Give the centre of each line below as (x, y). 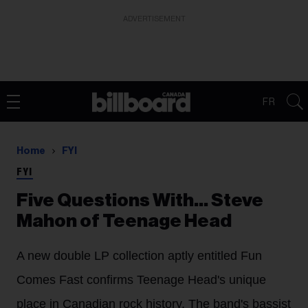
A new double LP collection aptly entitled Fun (139, 256)
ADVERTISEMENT (154, 19)
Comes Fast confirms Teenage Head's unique (141, 280)
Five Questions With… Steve (140, 200)
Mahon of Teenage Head (124, 221)
